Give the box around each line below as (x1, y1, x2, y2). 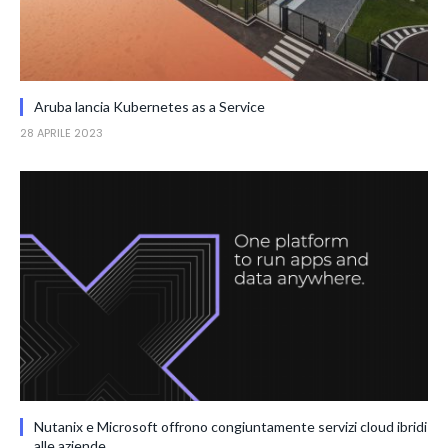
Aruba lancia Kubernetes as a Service (34, 98, 265, 115)
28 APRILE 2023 (20, 125, 103, 141)
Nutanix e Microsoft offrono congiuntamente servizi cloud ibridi (34, 417, 427, 435)
